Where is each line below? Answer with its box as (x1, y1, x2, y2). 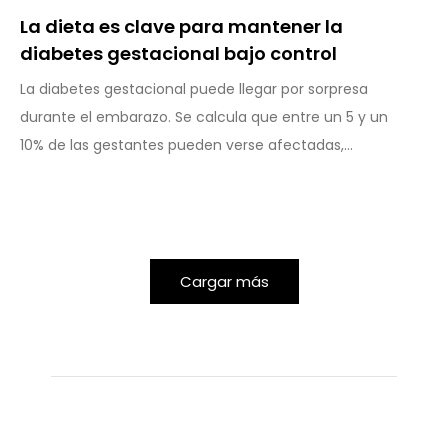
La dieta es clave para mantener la (20, 14, 343, 40)
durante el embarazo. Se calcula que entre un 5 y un (20, 107, 388, 128)
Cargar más (179, 271, 269, 293)
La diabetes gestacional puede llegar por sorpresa (20, 79, 368, 100)
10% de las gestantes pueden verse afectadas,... (20, 135, 353, 156)
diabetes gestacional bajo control (20, 41, 337, 67)
